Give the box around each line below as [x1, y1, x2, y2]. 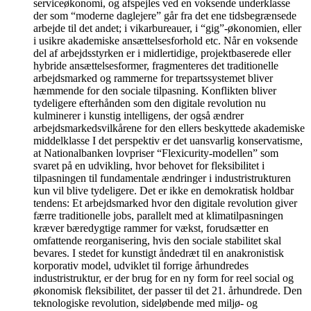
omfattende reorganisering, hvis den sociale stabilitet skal [33, 234, 281, 246]
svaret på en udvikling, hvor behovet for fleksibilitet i [33, 159, 264, 171]
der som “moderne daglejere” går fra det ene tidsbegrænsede [33, 9, 296, 22]
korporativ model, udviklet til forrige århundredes [33, 259, 249, 271]
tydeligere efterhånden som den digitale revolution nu [33, 96, 266, 109]
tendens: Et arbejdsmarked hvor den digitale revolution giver [33, 196, 297, 209]
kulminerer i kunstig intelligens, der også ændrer [33, 109, 244, 121]
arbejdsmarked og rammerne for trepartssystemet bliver [33, 72, 273, 84]
